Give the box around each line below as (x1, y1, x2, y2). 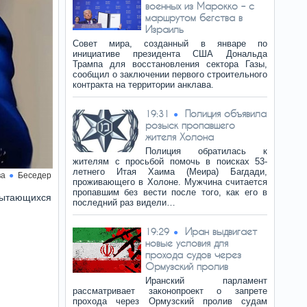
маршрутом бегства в (145, 12, 243, 23)
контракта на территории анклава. (73, 79, 214, 90)
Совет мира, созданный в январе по (73, 38, 267, 49)
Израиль (145, 23, 184, 35)
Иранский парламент (145, 275, 267, 286)
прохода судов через (145, 249, 241, 260)
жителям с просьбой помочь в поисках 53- (73, 156, 267, 167)
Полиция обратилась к (145, 146, 267, 156)
